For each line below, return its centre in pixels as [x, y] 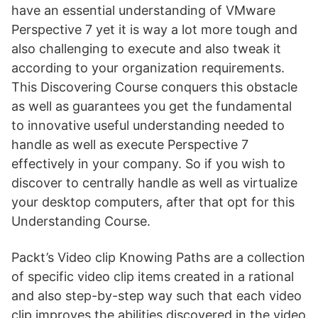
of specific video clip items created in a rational [153, 276]
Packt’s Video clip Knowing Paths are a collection [158, 257]
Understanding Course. [81, 221]
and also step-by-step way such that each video [157, 296]
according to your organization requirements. [148, 68]
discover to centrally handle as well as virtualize [154, 183]
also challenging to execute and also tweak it [146, 49]
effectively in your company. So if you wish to [148, 164]
